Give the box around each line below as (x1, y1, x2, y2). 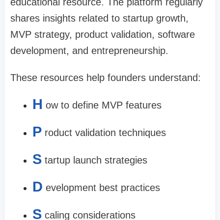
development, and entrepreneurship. (10, 45, 168, 56)
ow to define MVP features (46, 100, 162, 111)
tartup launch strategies (45, 155, 147, 166)
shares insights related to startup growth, (10, 13, 189, 24)
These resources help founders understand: (10, 72, 201, 83)
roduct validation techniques (45, 127, 166, 138)
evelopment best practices (46, 182, 160, 193)
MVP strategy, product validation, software (10, 29, 195, 40)
